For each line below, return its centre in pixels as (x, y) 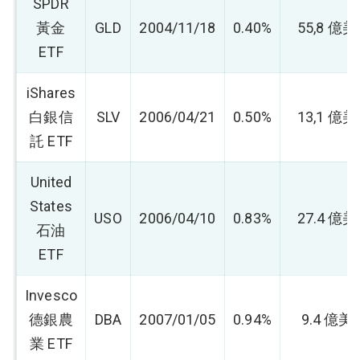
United (51, 182)
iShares (51, 93)
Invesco (51, 295)
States (51, 206)
